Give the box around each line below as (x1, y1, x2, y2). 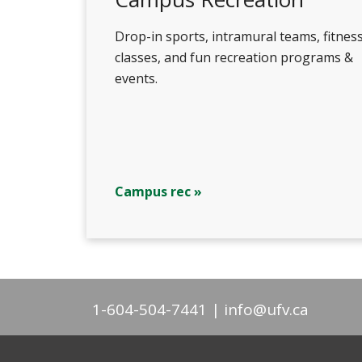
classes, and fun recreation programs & (115, 48, 353, 66)
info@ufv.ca (224, 299, 309, 320)
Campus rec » (115, 183, 202, 200)
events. (115, 69, 158, 87)
